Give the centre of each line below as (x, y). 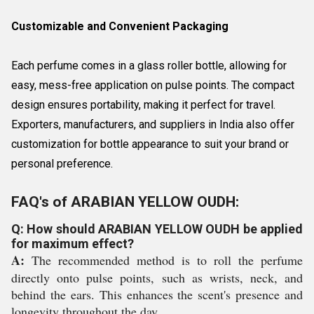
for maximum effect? (73, 244)
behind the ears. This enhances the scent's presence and (157, 294)
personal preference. (62, 164)
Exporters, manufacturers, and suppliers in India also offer (153, 124)
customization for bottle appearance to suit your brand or (150, 144)
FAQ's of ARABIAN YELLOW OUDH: (125, 202)
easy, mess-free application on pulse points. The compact (153, 85)
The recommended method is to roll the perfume (164, 260)
